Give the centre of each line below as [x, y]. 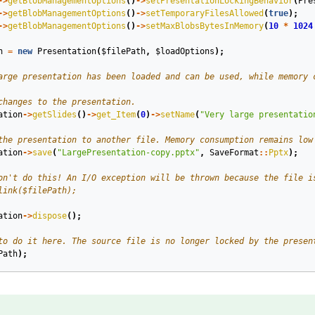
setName [177, 115]
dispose [49, 216]
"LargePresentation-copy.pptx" [128, 153]
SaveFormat [234, 153]
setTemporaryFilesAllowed [204, 13]
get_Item [116, 115]
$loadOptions [185, 51]
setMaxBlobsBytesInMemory [204, 26]
